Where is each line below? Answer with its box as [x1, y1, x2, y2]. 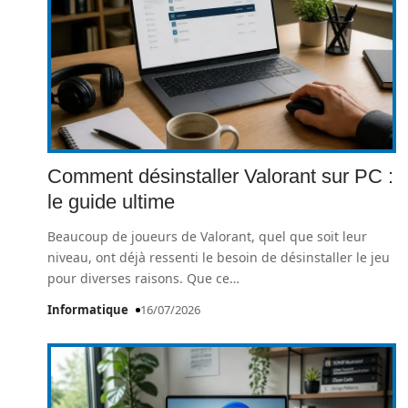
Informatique [47, 301, 128, 318]
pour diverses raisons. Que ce [47, 270, 229, 287]
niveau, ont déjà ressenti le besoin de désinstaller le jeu [47, 249, 390, 266]
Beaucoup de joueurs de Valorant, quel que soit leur [47, 228, 367, 245]
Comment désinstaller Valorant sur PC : [47, 165, 393, 188]
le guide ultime [47, 190, 175, 213]
